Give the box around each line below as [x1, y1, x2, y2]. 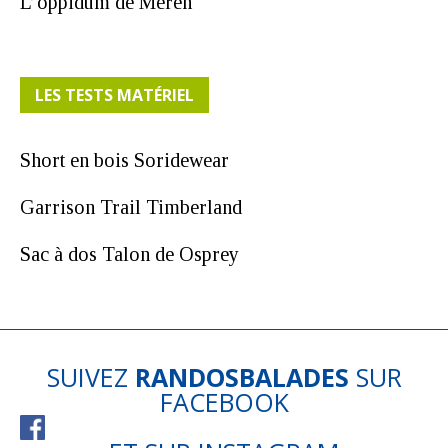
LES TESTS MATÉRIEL [35, 83, 194, 106]
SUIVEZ [46, 359, 135, 394]
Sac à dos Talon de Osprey [20, 242, 239, 265]
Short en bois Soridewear [20, 148, 229, 171]
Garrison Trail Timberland [20, 195, 242, 218]
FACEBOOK [159, 384, 289, 419]
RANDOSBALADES [134, 359, 349, 394]
